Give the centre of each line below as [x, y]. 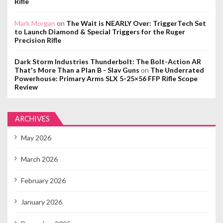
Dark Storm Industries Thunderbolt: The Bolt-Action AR [108, 61]
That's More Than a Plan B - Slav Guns [77, 70]
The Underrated [177, 70]
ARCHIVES [32, 118]
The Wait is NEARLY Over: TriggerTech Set [136, 23]
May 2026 [36, 137]
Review [26, 87]
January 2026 [41, 202]
